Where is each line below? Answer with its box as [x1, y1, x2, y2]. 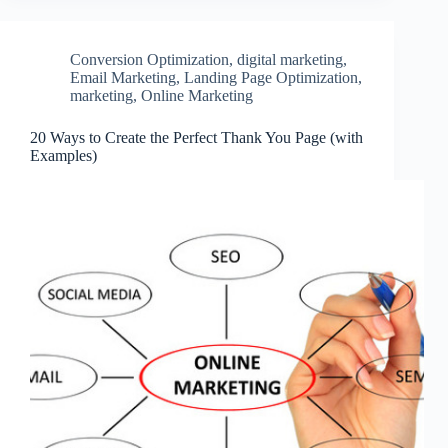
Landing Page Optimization [184, 69, 358, 87]
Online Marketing [141, 87, 253, 105]
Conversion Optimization [70, 51, 229, 69]
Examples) [30, 147, 97, 165]
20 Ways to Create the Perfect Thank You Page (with [30, 129, 363, 147]
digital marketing [237, 51, 343, 69]
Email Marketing [70, 69, 176, 87]
